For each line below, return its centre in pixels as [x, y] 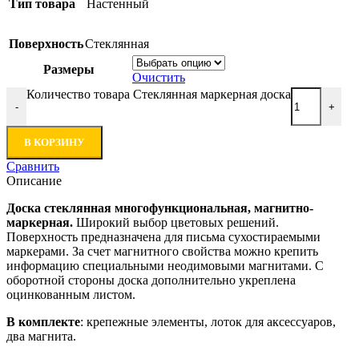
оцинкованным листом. [71, 295]
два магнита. [41, 337]
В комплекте [43, 322]
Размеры [69, 70]
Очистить [159, 78]
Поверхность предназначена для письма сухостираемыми [163, 237]
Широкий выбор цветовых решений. [177, 223]
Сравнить [33, 167]
